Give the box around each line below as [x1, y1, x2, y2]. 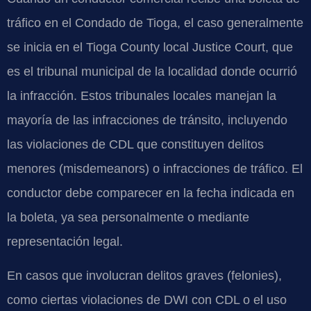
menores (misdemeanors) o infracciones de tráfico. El [7, 161, 303, 176]
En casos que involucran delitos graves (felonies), [7, 268, 282, 283]
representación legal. [7, 234, 123, 249]
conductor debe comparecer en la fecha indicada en [7, 185, 294, 200]
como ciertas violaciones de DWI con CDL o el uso [7, 292, 287, 307]
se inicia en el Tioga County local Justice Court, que [7, 40, 293, 54]
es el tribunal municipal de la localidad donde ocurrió [7, 64, 297, 78]
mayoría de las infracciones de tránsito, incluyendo [7, 112, 287, 127]
